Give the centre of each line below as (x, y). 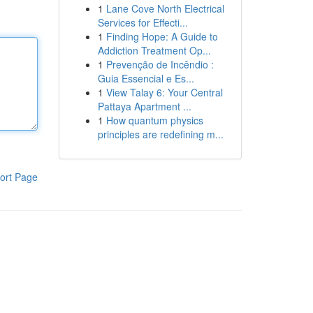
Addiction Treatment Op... (154, 50)
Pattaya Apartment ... (144, 106)
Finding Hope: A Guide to (162, 36)
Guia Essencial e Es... (146, 78)
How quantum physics (154, 120)
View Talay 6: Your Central (164, 92)
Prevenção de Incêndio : (160, 64)
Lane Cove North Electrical (165, 8)
